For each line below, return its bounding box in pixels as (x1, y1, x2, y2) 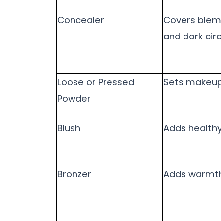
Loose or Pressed (57, 76, 134, 89)
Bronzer (57, 168, 91, 181)
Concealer (57, 14, 104, 27)
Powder (57, 92, 91, 105)
